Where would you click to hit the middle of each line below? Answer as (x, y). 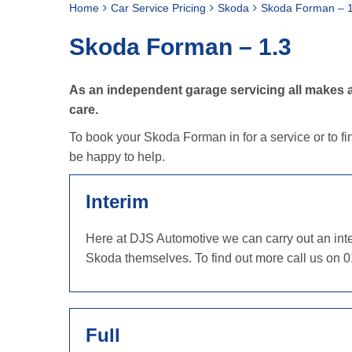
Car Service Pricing (158, 8)
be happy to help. (117, 157)
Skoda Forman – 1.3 (180, 47)
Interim (117, 202)
